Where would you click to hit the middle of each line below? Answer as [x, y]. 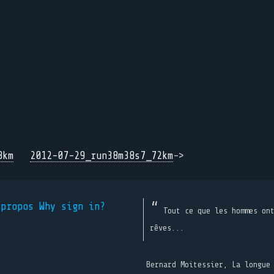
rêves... [167, 228]
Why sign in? [72, 206]
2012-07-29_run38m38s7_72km [102, 156]
